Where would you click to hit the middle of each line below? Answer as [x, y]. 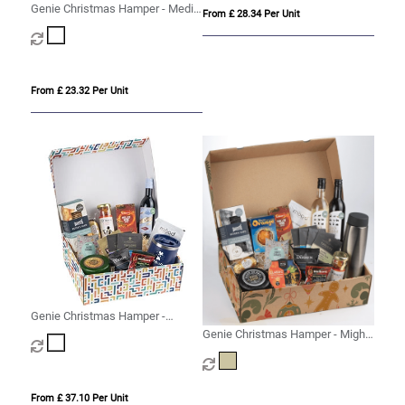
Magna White [64, 334]
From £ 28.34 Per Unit [251, 14]
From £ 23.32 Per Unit [79, 90]
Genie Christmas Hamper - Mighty [288, 334]
